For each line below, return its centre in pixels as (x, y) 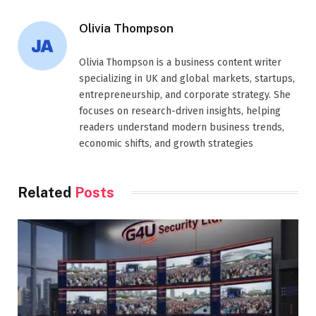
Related (46, 192)
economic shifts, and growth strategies (166, 143)
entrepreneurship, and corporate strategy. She (185, 95)
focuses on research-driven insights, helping (180, 111)
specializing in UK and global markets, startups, (187, 78)
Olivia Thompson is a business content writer (180, 62)
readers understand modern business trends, (182, 127)
